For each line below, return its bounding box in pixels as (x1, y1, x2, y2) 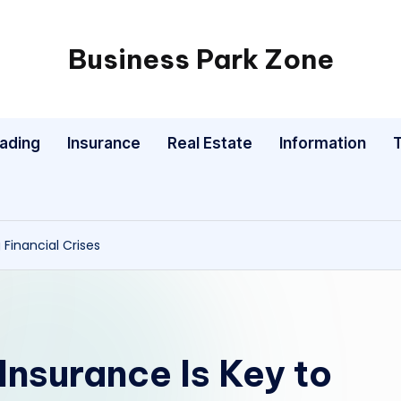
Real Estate (167, 134, 253, 152)
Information (279, 134, 367, 152)
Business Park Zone (67, 42, 334, 76)
